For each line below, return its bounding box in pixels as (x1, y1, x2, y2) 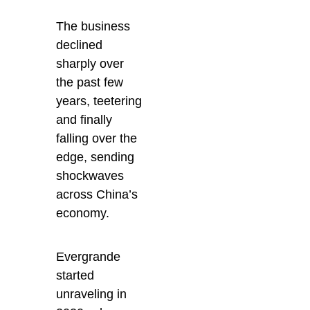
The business (56, 19, 131, 34)
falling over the (56, 131, 138, 146)
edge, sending (56, 150, 135, 165)
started (56, 268, 95, 283)
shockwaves (56, 169, 125, 183)
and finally (56, 113, 113, 127)
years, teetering (56, 94, 143, 109)
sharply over (56, 57, 125, 71)
